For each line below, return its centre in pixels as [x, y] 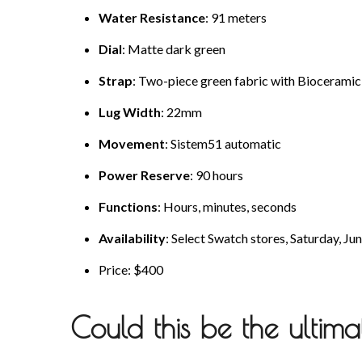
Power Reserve [144, 175]
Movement [132, 144]
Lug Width [130, 112]
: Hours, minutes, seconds [227, 207]
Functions [128, 207]
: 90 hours [217, 175]
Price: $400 [131, 270]
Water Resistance [152, 18]
